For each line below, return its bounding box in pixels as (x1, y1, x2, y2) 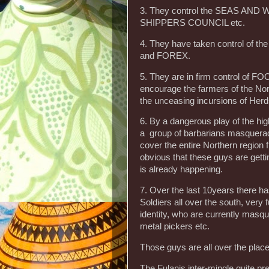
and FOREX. (140, 50, 190, 61)
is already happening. (140, 165, 223, 175)
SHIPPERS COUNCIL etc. (140, 17, 245, 28)
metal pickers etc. (140, 222, 210, 232)
